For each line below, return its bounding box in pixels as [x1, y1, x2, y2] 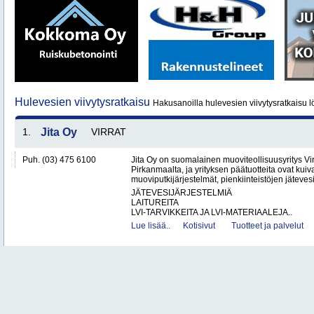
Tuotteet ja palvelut [231, 221, 303, 231]
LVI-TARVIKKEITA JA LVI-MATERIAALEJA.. [131, 207, 292, 217]
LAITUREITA [131, 198, 179, 207]
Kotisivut [183, 221, 215, 231]
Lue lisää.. [131, 221, 170, 231]
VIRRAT [91, 126, 126, 137]
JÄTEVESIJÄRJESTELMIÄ [131, 188, 232, 198]
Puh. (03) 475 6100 [22, 155, 96, 165]
